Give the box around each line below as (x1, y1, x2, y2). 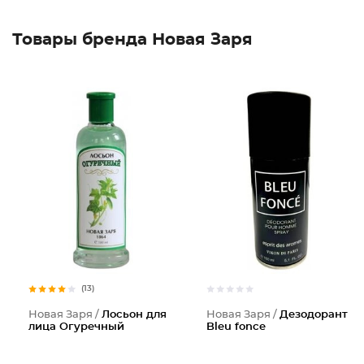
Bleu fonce (206, 322, 266, 332)
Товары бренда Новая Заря (12, 32, 253, 48)
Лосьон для (102, 310, 167, 320)
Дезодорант (279, 310, 348, 320)
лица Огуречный (28, 322, 124, 332)
